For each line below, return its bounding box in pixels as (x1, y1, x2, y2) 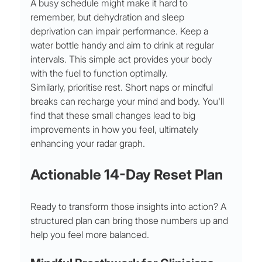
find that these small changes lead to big (30, 109, 198, 122)
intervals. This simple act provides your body (30, 53, 215, 65)
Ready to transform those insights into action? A (30, 201, 229, 213)
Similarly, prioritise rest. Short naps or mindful (30, 81, 216, 94)
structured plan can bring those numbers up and (30, 215, 231, 227)
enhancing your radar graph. (30, 137, 146, 150)
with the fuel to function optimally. (30, 67, 168, 80)
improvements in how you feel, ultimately (30, 123, 201, 136)
